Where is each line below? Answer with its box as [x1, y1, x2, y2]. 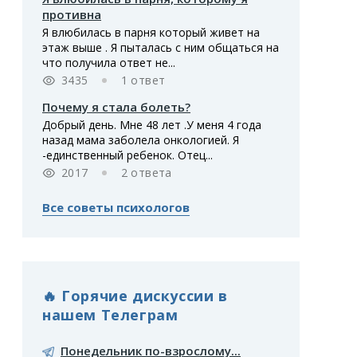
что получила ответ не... [42, 55, 175, 71]
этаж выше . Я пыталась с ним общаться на [42, 40, 279, 56]
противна [42, 6, 101, 23]
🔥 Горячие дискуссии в [42, 285, 228, 305]
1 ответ [120, 73, 166, 88]
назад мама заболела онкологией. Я [42, 132, 239, 148]
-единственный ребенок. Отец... [42, 147, 213, 163]
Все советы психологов [42, 199, 190, 216]
